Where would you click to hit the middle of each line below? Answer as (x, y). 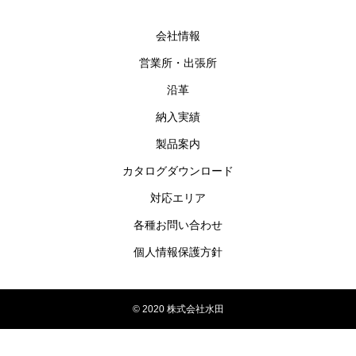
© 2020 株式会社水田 (178, 309)
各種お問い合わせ (178, 224)
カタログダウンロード (178, 170)
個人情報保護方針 (178, 252)
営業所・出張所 (178, 62)
